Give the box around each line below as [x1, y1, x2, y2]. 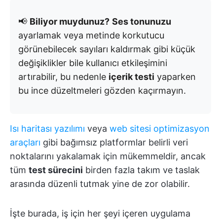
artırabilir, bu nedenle [18, 72, 109, 82]
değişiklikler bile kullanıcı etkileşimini [18, 58, 167, 69]
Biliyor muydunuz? [30, 16, 110, 27]
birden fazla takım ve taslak [83, 165, 200, 176]
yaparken [154, 72, 196, 82]
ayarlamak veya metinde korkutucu [18, 30, 164, 41]
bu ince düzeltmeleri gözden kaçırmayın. [18, 85, 186, 96]
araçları [10, 137, 40, 148]
